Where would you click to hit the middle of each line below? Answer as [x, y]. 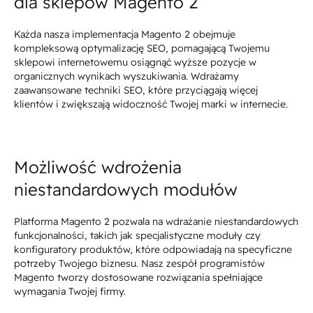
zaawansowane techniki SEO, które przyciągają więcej [136, 90]
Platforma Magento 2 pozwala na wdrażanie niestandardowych [156, 222]
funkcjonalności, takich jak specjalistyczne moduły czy [137, 236]
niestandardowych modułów [126, 190]
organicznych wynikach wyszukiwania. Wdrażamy [126, 77]
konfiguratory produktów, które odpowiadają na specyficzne [153, 250]
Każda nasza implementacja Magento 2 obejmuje [125, 35]
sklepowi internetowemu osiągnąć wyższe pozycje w [135, 63]
